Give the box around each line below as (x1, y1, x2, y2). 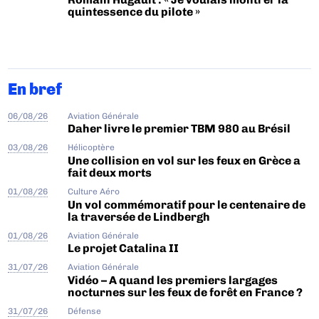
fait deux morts (68, 165, 152, 179)
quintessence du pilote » (68, 5, 201, 19)
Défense (68, 305, 102, 316)
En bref (8, 79, 63, 99)
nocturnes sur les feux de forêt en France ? (68, 285, 303, 299)
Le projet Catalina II (68, 241, 179, 256)
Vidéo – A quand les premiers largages (68, 273, 278, 287)
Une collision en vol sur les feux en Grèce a (68, 153, 301, 167)
